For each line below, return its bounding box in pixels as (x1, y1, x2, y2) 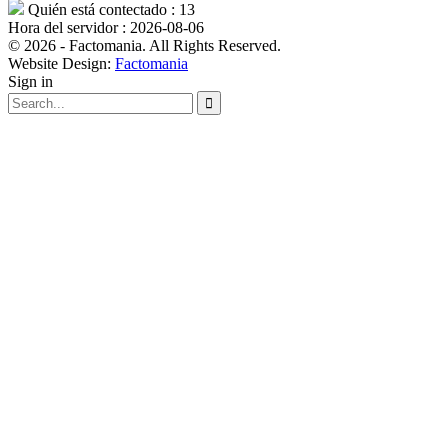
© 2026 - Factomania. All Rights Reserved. (8, 37, 281, 55)
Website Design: (8, 55, 115, 73)
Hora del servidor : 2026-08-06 (8, 19, 204, 37)
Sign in (8, 73, 53, 91)
